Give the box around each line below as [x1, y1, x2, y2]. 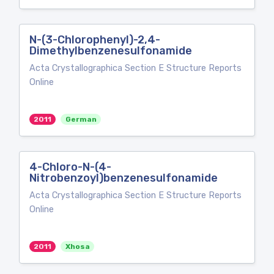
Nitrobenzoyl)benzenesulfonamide [29, 171, 218, 185]
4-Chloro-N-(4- [29, 160, 111, 174]
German [65, 115, 97, 124]
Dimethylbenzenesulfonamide [29, 44, 192, 57]
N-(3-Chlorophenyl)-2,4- [29, 33, 160, 46]
